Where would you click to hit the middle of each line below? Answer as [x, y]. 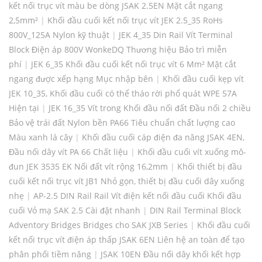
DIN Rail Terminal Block [195, 211]
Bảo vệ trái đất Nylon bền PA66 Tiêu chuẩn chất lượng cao [122, 123]
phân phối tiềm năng [50, 254]
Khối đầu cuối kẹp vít [203, 79]
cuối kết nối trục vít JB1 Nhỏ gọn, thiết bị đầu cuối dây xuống [127, 181]
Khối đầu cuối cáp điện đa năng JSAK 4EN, [163, 137]
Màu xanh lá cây [41, 137]
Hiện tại [24, 108]
